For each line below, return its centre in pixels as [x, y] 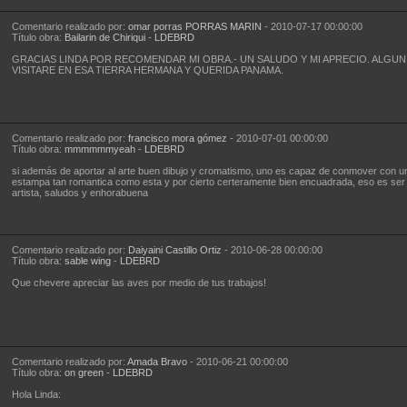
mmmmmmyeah [99, 149]
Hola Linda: [36, 394]
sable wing [87, 261]
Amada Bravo [157, 362]
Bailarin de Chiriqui [104, 37]
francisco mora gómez [177, 138]
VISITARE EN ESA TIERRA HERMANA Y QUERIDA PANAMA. [147, 70]
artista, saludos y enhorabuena [79, 193]
